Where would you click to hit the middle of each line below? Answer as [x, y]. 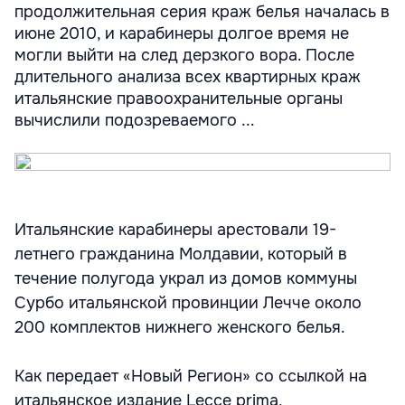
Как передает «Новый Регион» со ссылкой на [191, 376]
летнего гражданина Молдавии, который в [181, 254]
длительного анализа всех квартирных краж [188, 77]
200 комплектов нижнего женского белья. [180, 327]
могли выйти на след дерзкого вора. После [184, 55]
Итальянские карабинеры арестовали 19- [175, 230]
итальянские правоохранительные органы [179, 99]
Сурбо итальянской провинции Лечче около [188, 303]
